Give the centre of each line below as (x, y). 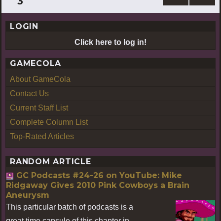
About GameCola (40, 79)
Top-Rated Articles (42, 136)
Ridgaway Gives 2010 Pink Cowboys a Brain (98, 185)
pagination (51, 16)
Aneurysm (28, 195)
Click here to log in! (110, 42)
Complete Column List (49, 122)
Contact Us (29, 93)
